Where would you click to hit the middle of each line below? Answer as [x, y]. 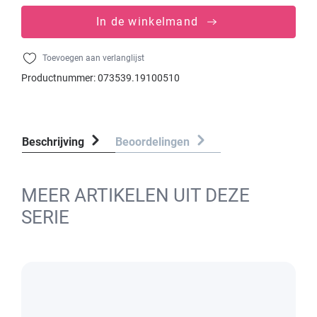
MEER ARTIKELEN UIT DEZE [136, 195]
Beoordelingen [154, 142]
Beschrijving [53, 142]
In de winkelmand [147, 22]
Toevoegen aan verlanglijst [93, 58]
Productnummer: [59, 78]
